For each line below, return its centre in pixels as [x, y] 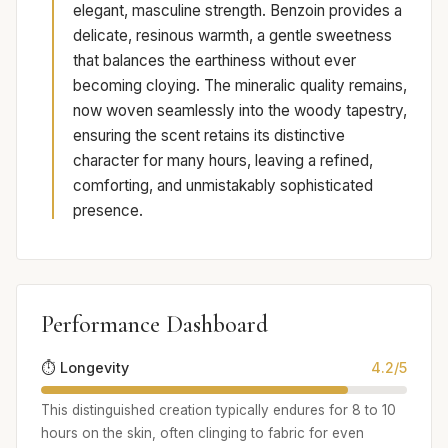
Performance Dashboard [154, 325]
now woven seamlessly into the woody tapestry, [240, 111]
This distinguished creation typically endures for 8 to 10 [218, 409]
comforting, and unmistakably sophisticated [223, 186]
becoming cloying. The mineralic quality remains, [240, 86]
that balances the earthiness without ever [214, 61]
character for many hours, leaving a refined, [223, 161]
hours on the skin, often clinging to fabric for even [202, 432]
